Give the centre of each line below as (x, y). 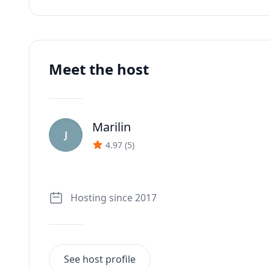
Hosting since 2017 (114, 198)
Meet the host (99, 69)
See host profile (100, 259)
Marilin (111, 127)
